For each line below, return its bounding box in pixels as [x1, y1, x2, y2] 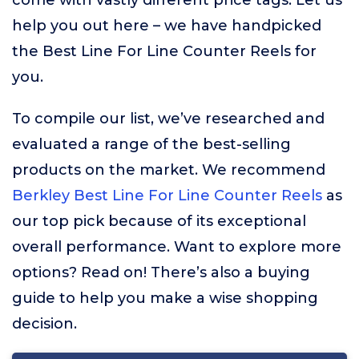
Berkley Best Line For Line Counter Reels [12, 187, 322, 204]
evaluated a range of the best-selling [12, 135, 291, 153]
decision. [12, 315, 77, 333]
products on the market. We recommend [12, 161, 325, 179]
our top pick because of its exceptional [12, 212, 306, 230]
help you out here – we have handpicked [12, 17, 321, 34]
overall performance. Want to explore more [12, 238, 341, 256]
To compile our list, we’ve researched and [12, 110, 325, 127]
